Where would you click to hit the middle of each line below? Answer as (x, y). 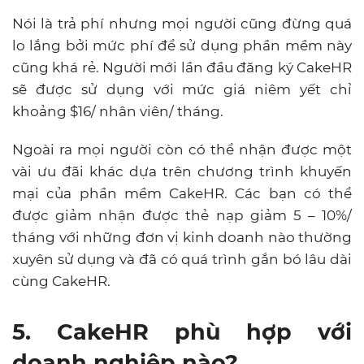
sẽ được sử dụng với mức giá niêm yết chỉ (182, 89)
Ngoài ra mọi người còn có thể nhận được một (182, 149)
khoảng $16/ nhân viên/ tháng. (119, 111)
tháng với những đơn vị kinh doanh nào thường (182, 237)
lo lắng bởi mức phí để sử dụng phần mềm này (182, 45)
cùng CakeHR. (61, 281)
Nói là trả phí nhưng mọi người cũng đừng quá (182, 23)
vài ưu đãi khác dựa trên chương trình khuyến (182, 171)
